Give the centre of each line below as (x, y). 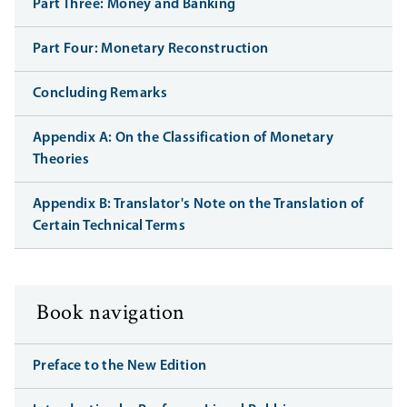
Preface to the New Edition (120, 367)
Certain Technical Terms (109, 227)
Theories (61, 160)
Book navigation (111, 314)
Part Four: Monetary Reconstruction (151, 50)
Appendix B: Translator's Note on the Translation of (199, 205)
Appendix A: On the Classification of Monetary (183, 139)
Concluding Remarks (100, 94)
